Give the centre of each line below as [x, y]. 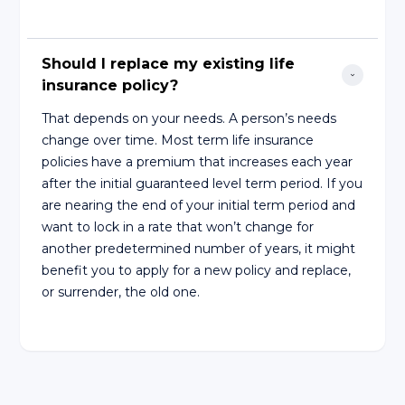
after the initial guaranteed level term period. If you [202, 183]
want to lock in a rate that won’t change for [178, 226]
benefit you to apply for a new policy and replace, [197, 270]
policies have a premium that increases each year [198, 161]
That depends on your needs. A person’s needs [189, 118]
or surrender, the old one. [121, 292]
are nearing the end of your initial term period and [199, 205]
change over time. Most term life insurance [178, 140]
